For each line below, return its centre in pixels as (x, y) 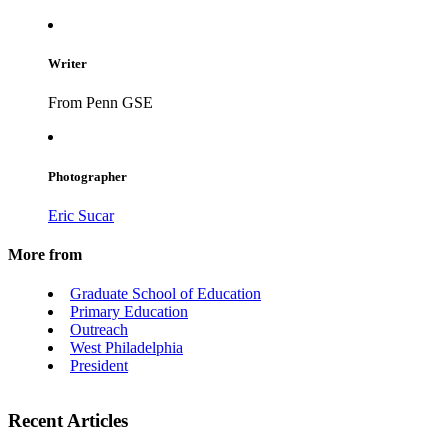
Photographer (87, 176)
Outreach (99, 330)
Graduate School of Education (165, 294)
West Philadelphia (126, 348)
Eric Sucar (81, 215)
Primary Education (129, 312)
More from (45, 254)
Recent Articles (68, 420)
